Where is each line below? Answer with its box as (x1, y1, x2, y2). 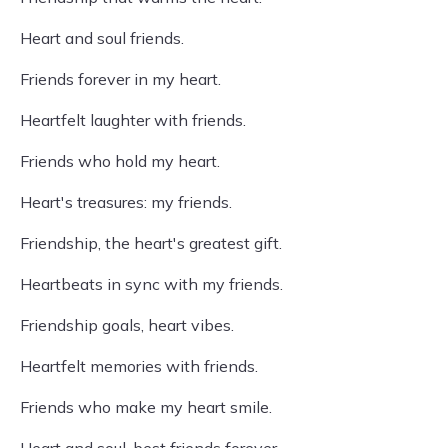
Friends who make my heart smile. (20, 397, 272, 417)
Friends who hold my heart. (20, 151, 220, 171)
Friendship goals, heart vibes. (20, 315, 234, 335)
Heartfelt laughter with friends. (20, 110, 246, 130)
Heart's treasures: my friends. (20, 192, 232, 212)
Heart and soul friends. (20, 28, 184, 48)
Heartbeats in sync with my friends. (20, 274, 283, 294)
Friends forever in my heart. (20, 69, 221, 89)
